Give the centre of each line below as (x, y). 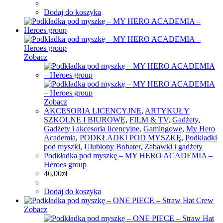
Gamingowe (163, 129)
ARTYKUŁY (167, 111)
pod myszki (62, 147)
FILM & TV (149, 120)
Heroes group (65, 165)
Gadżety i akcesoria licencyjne (92, 129)
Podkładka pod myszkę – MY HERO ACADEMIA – (128, 156)
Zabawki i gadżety (173, 147)
